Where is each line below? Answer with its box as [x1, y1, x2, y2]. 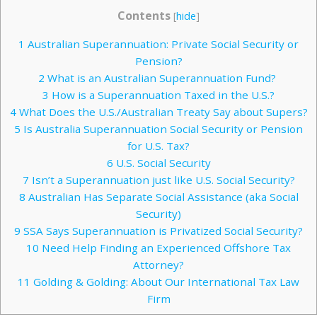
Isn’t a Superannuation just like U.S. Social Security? [28, 172, 295, 187]
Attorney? [133, 257, 184, 272]
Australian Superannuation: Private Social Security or [25, 36, 299, 51]
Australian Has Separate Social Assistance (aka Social [25, 189, 299, 204]
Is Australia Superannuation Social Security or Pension [21, 121, 303, 136]
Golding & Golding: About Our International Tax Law [30, 274, 299, 289]
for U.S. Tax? [127, 138, 190, 153]
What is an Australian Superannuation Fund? [45, 70, 279, 85]
